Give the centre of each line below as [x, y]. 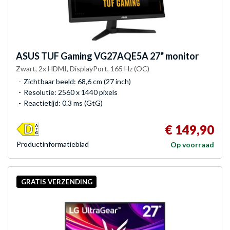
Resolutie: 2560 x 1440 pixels [71, 92]
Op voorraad [192, 145]
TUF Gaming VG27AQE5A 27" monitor [119, 56]
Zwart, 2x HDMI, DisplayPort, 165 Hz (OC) [83, 69]
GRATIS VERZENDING [56, 182]
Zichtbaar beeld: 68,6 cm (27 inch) [77, 82]
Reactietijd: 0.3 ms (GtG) [63, 103]
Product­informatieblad [53, 144]
